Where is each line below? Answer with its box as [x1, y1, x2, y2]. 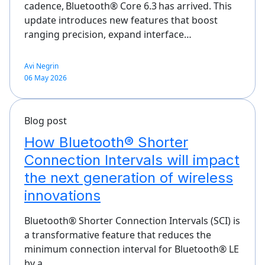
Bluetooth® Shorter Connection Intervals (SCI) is [24, 214, 240, 227]
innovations [24, 186, 101, 204]
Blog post [24, 114, 67, 127]
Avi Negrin [24, 60, 59, 71]
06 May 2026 [24, 72, 67, 83]
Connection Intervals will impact [24, 151, 240, 169]
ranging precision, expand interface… [24, 27, 192, 41]
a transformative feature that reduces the [24, 228, 211, 241]
